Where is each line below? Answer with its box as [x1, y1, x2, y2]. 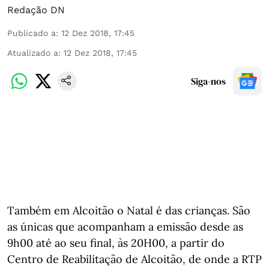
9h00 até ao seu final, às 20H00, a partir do [7, 236, 225, 250]
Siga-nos [191, 74, 226, 88]
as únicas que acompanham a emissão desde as [7, 220, 243, 234]
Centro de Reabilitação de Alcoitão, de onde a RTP [7, 252, 262, 266]
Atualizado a [7, 48, 58, 58]
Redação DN [7, 4, 65, 16]
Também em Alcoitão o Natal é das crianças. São [7, 204, 250, 217]
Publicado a [7, 28, 56, 38]
